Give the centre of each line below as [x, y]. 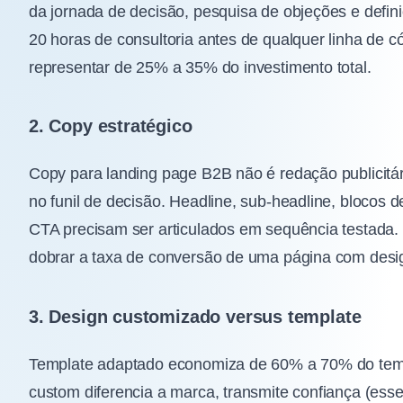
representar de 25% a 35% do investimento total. [200, 67]
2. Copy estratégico [111, 126]
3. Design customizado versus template [195, 316]
